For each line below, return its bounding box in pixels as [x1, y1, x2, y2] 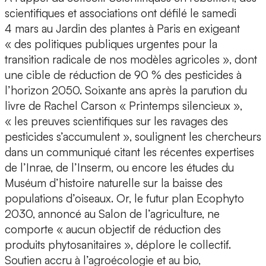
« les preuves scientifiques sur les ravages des [5, 114, 228, 129]
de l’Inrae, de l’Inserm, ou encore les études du [5, 160, 234, 175]
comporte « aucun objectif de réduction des [5, 222, 221, 237]
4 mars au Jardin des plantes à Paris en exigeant [5, 21, 240, 36]
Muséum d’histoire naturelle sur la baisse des [5, 176, 223, 191]
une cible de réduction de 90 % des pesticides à [5, 68, 242, 83]
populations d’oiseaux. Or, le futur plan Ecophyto [5, 191, 244, 206]
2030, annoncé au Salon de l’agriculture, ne [5, 207, 220, 221]
